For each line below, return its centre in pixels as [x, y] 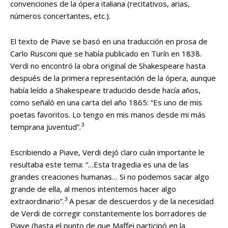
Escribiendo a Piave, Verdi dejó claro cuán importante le [107, 152]
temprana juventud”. [46, 126]
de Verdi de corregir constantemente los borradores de [108, 213]
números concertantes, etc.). [60, 16]
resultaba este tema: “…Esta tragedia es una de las [99, 164]
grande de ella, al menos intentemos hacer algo [93, 189]
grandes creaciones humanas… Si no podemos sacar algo [110, 176]
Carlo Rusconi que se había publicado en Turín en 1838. [106, 53]
